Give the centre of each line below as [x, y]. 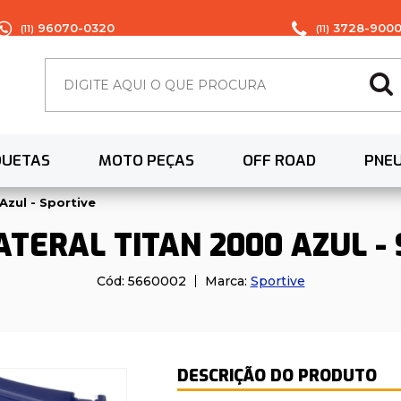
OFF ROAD [279, 161]
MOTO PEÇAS [146, 161]
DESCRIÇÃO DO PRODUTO [277, 376]
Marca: [227, 282]
